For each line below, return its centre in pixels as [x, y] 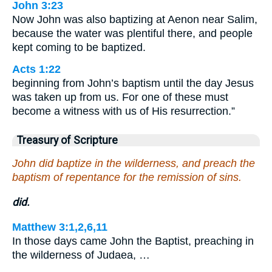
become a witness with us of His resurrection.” [124, 111]
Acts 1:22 [36, 69]
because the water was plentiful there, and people [132, 33]
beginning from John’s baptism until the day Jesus [133, 83]
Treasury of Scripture [67, 140]
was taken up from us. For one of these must [120, 97]
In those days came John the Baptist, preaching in [133, 241]
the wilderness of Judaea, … [81, 255]
